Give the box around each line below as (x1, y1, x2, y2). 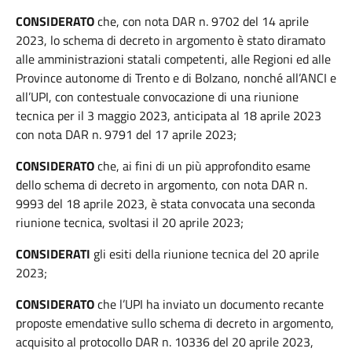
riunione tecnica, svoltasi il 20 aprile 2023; (16, 213, 244, 232)
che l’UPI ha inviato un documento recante (94, 295, 324, 313)
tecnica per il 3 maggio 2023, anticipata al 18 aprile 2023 (16, 106, 321, 125)
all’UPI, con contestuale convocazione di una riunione (16, 87, 299, 106)
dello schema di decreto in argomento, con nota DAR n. (16, 175, 307, 194)
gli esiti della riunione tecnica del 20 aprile (93, 244, 319, 263)
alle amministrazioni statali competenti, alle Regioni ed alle (16, 49, 331, 68)
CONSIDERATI (16, 244, 93, 263)
